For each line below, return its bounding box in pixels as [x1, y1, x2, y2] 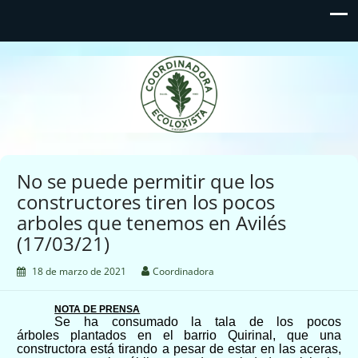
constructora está [17, 341, 119, 356]
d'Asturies [126, 83, 236, 108]
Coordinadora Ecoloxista [47, 57, 315, 82]
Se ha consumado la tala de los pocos [54, 314, 341, 328]
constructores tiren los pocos [17, 188, 275, 215]
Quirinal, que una [228, 328, 342, 342]
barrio [184, 328, 229, 342]
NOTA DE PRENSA [54, 303, 141, 315]
